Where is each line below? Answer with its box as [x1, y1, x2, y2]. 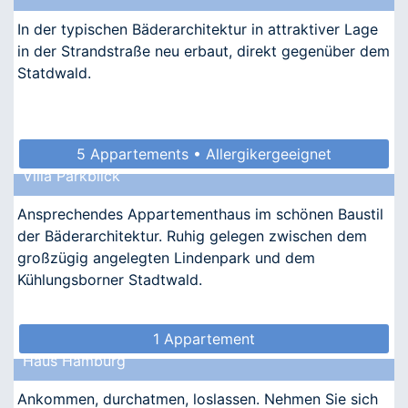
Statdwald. [17, 63, 91, 82]
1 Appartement [153, 329, 255, 348]
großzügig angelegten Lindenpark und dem [17, 248, 315, 267]
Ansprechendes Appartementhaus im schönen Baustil [17, 204, 383, 223]
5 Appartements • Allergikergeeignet [76, 144, 331, 163]
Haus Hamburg [23, 351, 126, 370]
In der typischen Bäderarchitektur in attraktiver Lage [17, 19, 378, 38]
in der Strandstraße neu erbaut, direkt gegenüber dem [17, 41, 390, 60]
